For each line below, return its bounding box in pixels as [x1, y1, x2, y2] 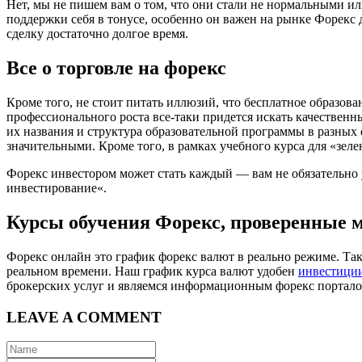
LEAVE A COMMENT [6, 308, 162, 326]
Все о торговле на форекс [6, 57, 226, 79]
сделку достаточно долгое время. [6, 27, 188, 41]
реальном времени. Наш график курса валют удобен [6, 264, 298, 279]
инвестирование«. [6, 181, 107, 196]
